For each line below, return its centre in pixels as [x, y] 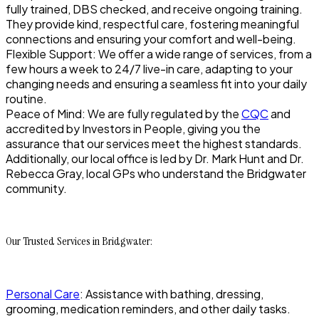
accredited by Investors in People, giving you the [133, 129]
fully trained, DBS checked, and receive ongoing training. [154, 9]
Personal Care [43, 294]
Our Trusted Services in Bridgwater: [79, 241]
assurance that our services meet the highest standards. [154, 144]
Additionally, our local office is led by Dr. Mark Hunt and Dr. [155, 159]
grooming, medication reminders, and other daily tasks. [148, 309]
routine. [26, 99]
